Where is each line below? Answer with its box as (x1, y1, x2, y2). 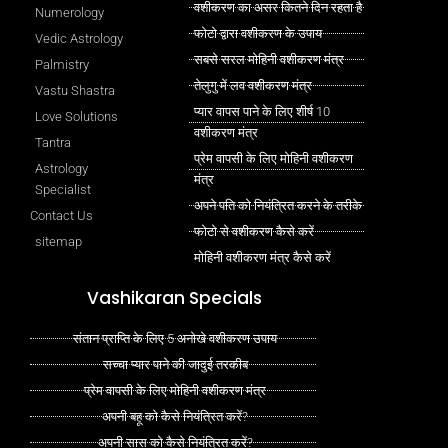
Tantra (35, 135, 71, 151)
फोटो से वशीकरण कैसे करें (194, 224, 315, 240)
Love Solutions (35, 109, 118, 125)
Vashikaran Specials (87, 286, 263, 311)
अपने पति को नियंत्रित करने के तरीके (194, 198, 363, 214)
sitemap (35, 234, 82, 250)
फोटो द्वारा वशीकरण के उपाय (194, 26, 323, 42)
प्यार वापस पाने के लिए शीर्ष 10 (194, 104, 331, 120)
